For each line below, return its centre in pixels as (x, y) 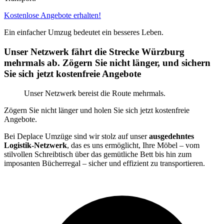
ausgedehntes (171, 136)
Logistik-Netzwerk (35, 145)
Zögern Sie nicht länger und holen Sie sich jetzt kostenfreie (97, 110)
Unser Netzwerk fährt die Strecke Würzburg (94, 52)
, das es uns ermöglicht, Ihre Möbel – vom (133, 145)
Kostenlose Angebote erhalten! (52, 15)
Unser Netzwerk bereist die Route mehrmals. (95, 93)
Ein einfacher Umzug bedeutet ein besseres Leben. (84, 32)
